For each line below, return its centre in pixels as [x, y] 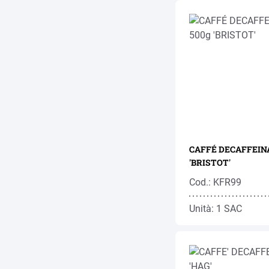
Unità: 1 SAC [216, 209]
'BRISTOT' [210, 162]
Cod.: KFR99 [215, 182]
